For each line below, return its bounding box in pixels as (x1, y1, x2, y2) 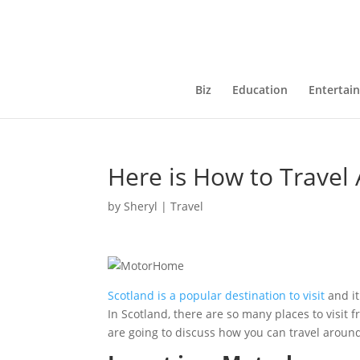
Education (232, 82, 288, 97)
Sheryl (124, 198, 158, 214)
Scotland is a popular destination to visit (108, 288, 329, 303)
